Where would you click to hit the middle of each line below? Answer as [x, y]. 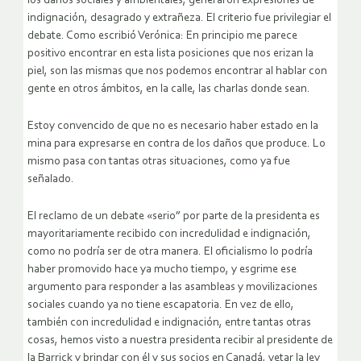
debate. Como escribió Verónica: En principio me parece [162, 36]
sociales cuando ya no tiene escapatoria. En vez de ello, [161, 305]
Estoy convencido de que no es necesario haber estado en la [173, 127]
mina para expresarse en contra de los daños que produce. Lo [176, 144]
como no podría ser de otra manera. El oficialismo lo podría [170, 252]
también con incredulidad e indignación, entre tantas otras [169, 323]
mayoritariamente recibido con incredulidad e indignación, [169, 234]
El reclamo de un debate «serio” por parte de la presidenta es [174, 217]
